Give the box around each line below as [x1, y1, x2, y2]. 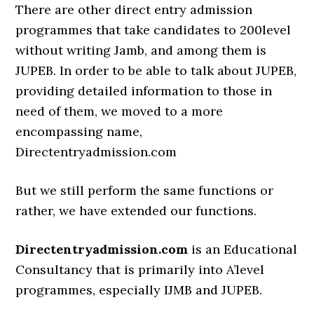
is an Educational [188, 241, 298, 257]
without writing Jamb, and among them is [15, 42, 267, 58]
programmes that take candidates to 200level [15, 22, 292, 38]
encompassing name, [15, 123, 143, 139]
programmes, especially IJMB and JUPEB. [15, 282, 263, 298]
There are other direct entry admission [15, 1, 253, 18]
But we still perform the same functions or [15, 182, 274, 198]
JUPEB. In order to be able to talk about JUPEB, [15, 62, 297, 78]
